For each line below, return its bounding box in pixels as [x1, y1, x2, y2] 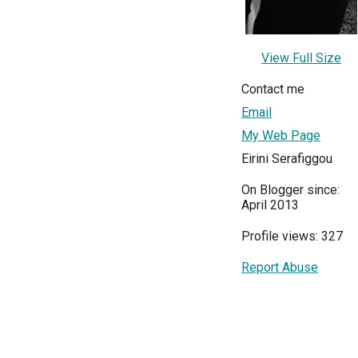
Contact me [241, 82, 304, 97]
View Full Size [261, 50, 341, 66]
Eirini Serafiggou [241, 151, 332, 166]
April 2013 [241, 197, 299, 213]
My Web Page [241, 128, 320, 143]
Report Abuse [241, 260, 318, 275]
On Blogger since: [241, 182, 340, 197]
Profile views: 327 [241, 229, 343, 244]
